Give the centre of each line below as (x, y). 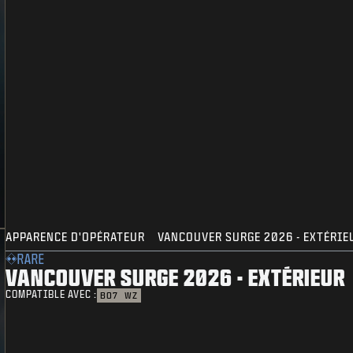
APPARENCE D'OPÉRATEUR (76, 237)
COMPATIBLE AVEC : (52, 295)
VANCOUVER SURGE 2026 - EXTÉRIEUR (176, 277)
